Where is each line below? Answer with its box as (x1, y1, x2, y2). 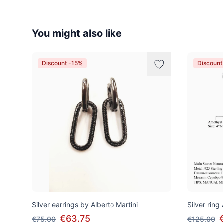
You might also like (32, 27, 122, 39)
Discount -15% (42, 59, 83, 67)
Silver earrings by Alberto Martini (32, 200, 138, 209)
